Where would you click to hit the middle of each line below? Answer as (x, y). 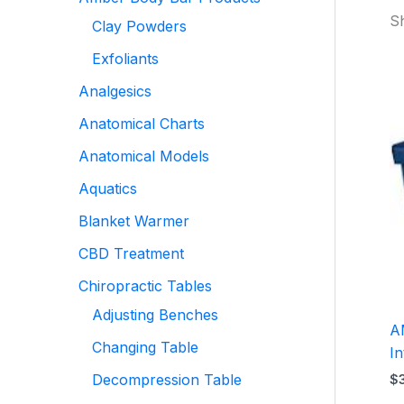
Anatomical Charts (142, 124)
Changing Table (145, 347)
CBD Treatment (131, 253)
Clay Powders (139, 26)
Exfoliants (125, 59)
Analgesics (115, 91)
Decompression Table (167, 380)
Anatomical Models (144, 156)
